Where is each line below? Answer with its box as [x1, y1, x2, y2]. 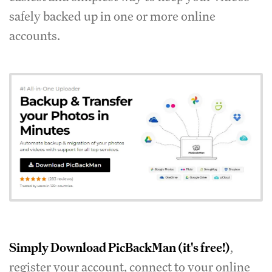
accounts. [9, 27, 63, 44]
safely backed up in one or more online [9, 8, 216, 25]
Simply [9, 239, 50, 256]
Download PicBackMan [50, 239, 176, 256]
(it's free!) [176, 239, 230, 256]
